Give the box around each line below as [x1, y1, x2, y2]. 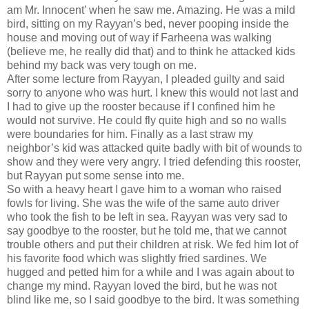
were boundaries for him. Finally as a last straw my [7, 128, 253, 140]
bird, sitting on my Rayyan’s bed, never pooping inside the [7, 17, 289, 30]
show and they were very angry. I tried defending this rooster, [7, 155, 301, 168]
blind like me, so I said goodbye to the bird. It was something [7, 293, 299, 306]
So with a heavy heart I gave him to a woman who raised [7, 183, 281, 195]
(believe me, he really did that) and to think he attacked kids [7, 45, 295, 57]
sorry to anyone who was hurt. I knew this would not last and [7, 86, 299, 99]
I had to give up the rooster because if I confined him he [7, 100, 275, 112]
